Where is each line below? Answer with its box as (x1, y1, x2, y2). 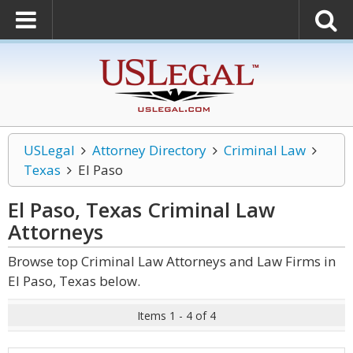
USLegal (24, 141, 75, 159)
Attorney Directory (91, 141, 206, 159)
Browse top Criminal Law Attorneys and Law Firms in (8, 252, 336, 270)
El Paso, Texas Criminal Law (8, 195, 275, 224)
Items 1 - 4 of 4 (137, 308, 216, 323)
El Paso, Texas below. (8, 272, 140, 290)
